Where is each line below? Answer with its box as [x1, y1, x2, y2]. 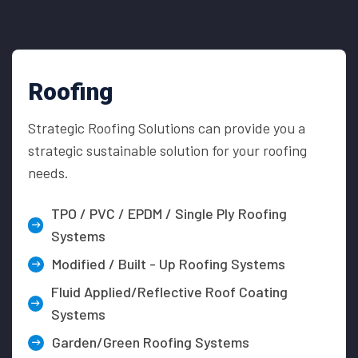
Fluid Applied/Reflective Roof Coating [50, 283, 288, 301]
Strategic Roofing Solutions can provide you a [28, 119, 305, 137]
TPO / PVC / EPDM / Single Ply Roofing [51, 205, 288, 223]
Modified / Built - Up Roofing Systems [52, 255, 285, 273]
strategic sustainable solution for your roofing [28, 141, 307, 160]
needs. [28, 164, 69, 182]
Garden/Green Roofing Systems [52, 333, 249, 352]
